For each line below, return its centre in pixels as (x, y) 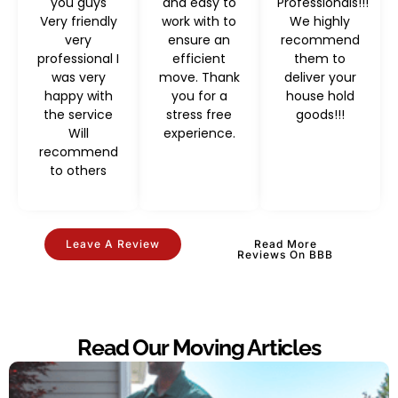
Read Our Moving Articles (199, 347)
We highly (320, 21)
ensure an (199, 40)
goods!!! (320, 114)
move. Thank (199, 77)
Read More (285, 243)
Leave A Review (113, 243)
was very (78, 77)
